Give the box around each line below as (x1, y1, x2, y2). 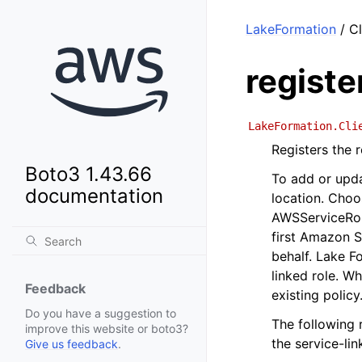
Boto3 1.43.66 (25, 162, 152, 187)
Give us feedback (25, 337, 118, 351)
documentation (25, 184, 163, 208)
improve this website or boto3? (25, 322, 188, 336)
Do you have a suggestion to (25, 306, 176, 321)
